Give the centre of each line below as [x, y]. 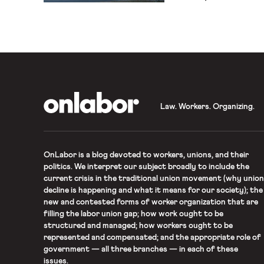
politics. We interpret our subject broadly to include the [146, 167]
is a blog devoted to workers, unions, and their [162, 155]
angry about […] [202, 35]
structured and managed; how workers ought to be [138, 226]
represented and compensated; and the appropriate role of [152, 237]
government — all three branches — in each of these [141, 249]
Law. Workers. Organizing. [207, 107]
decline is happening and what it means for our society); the [153, 190]
